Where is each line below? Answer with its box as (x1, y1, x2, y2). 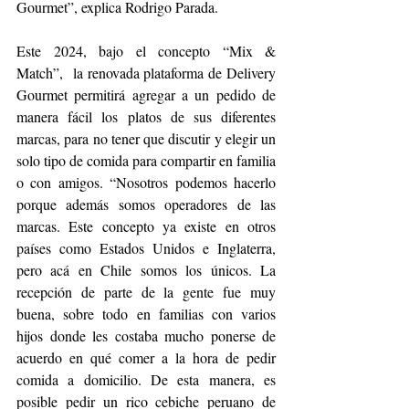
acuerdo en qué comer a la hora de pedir (16, 347, 276, 367)
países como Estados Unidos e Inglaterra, (16, 237, 276, 257)
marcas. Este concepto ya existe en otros (16, 215, 276, 236)
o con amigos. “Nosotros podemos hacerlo (16, 172, 276, 192)
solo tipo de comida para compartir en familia (16, 150, 276, 170)
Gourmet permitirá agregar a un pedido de (16, 84, 276, 104)
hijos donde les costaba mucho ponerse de (16, 325, 276, 345)
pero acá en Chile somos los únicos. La (16, 259, 276, 279)
